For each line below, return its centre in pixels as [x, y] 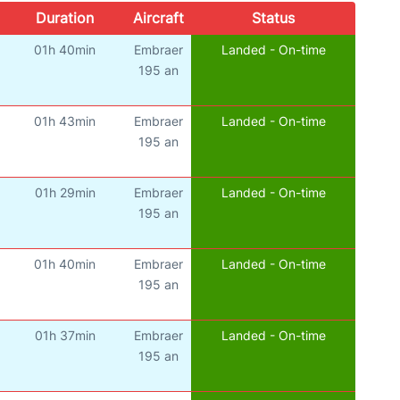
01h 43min [65, 121]
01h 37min [65, 336]
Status [273, 18]
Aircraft [158, 18]
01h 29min [65, 193]
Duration [64, 18]
